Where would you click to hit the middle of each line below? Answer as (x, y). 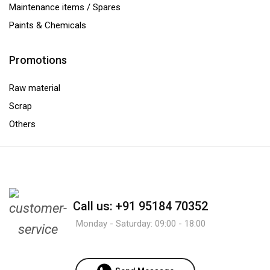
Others (22, 124)
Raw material (35, 88)
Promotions (38, 60)
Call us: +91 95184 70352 (140, 206)
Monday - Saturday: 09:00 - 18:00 (140, 224)
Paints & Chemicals (48, 26)
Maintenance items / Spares (65, 8)
